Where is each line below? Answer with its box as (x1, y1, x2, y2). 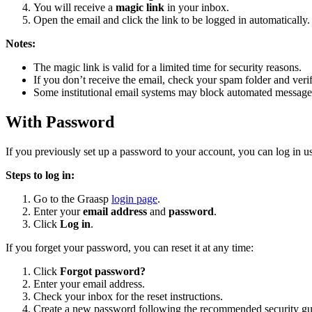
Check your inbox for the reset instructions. (33, 290, 223, 303)
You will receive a (33, 1, 116, 14)
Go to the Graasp (33, 193, 111, 205)
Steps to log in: (6, 169, 75, 182)
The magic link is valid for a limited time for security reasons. (33, 61, 302, 74)
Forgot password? (60, 265, 146, 278)
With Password (6, 113, 114, 132)
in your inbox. (164, 1, 229, 14)
